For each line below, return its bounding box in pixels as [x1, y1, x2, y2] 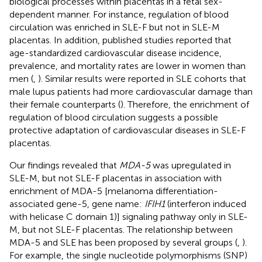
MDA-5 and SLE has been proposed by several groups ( [9, 236, 237, 248]
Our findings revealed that [9, 159, 119, 171]
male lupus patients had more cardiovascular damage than [9, 85, 253, 97]
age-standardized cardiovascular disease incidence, [9, 47, 222, 58]
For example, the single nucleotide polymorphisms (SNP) [9, 249, 247, 261]
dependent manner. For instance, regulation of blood [9, 8, 229, 20]
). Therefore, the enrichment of [120, 98, 249, 110]
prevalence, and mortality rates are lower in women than [9, 60, 246, 71]
